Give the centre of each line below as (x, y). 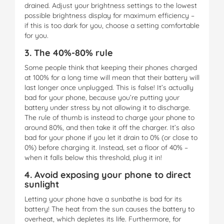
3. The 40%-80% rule (69, 52)
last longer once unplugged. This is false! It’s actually (109, 87)
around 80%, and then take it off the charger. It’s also (109, 127)
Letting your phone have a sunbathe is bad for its (103, 199)
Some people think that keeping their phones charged (111, 67)
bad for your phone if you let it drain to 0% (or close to (111, 137)
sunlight (42, 184)
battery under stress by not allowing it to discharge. (107, 107)
